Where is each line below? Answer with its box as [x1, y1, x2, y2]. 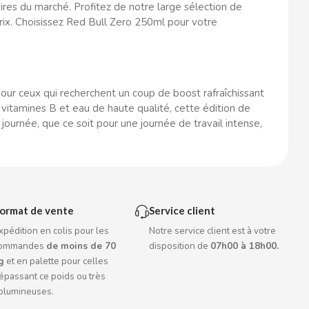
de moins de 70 [46, 240, 117, 252]
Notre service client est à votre [149, 225, 277, 237]
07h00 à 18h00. [210, 240, 279, 252]
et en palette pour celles [4, 255, 109, 268]
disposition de [149, 240, 211, 252]
